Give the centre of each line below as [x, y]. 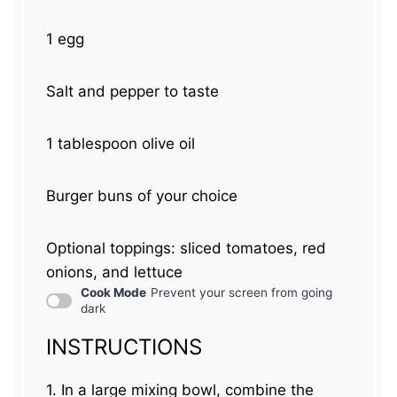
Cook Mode [113, 293]
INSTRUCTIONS [125, 347]
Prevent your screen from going [241, 293]
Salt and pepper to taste [133, 92]
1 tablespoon [92, 144]
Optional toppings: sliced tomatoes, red [187, 249]
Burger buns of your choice [142, 196]
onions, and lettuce [115, 272]
